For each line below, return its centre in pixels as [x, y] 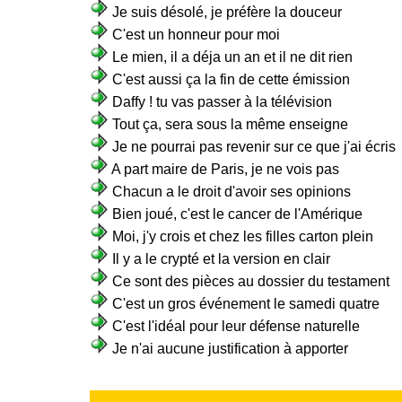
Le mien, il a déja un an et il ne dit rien [232, 57]
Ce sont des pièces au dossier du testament [251, 281]
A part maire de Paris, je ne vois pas [225, 169]
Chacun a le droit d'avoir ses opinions [232, 192]
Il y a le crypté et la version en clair [221, 259]
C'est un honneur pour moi [196, 35]
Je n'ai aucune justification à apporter [230, 349]
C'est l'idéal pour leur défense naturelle [236, 326]
